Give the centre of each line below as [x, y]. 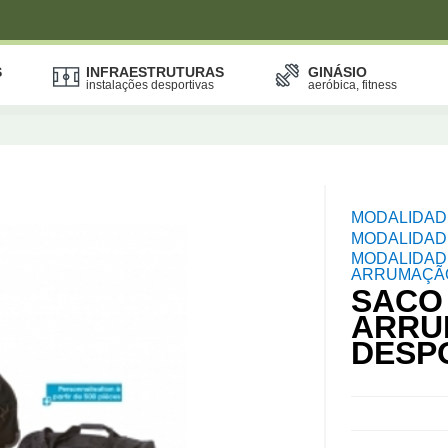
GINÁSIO [337, 72]
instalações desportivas [150, 85]
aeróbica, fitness [352, 85]
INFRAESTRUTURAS [155, 72]
